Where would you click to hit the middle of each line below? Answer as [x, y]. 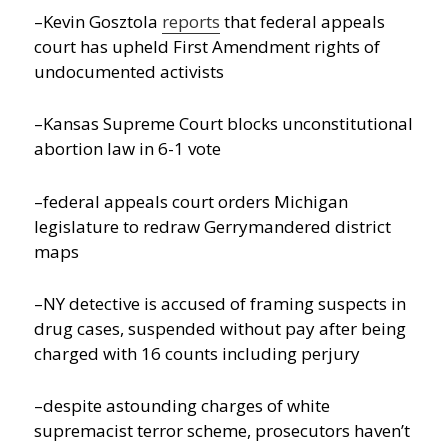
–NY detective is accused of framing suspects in [220, 303]
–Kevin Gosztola [98, 22]
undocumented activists [129, 72]
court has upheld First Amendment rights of [207, 47]
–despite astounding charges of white [182, 405]
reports [191, 22]
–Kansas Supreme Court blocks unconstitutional [224, 124]
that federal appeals [303, 22]
